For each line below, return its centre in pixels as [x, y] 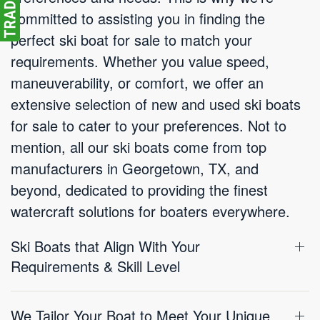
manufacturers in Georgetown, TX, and [135, 168]
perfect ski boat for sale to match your [131, 40]
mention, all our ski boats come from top [139, 147]
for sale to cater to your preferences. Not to [149, 125]
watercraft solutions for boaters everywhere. [150, 211]
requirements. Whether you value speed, [140, 61]
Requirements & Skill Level [95, 266]
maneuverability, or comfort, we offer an [137, 82]
